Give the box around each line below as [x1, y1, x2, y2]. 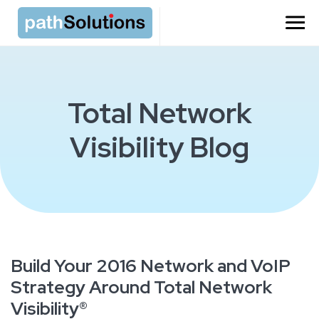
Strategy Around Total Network [11, 276, 272, 300]
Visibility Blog [70, 128, 249, 167]
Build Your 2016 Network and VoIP [11, 254, 291, 278]
